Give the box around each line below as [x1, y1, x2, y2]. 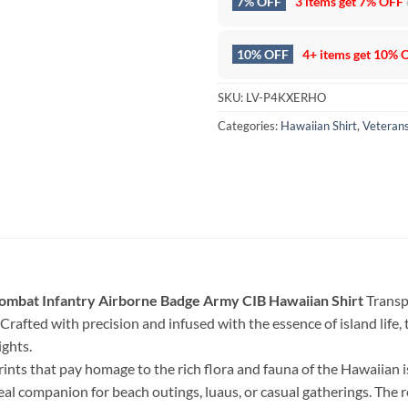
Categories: [218, 118, 280, 134]
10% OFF [237, 46, 289, 63]
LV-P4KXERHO [246, 90, 326, 106]
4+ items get [300, 46, 373, 63]
